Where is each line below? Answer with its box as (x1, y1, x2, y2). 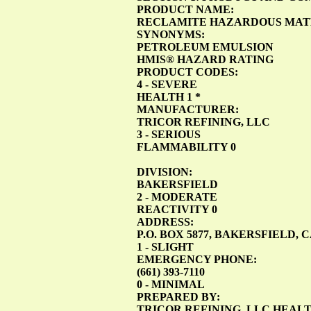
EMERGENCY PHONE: (137, 253, 257, 265)
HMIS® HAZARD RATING (137, 53, 274, 65)
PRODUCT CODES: (137, 65, 238, 78)
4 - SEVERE (137, 78, 197, 90)
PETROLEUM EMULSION (137, 40, 274, 53)
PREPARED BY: (137, 290, 220, 303)
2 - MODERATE (137, 190, 217, 203)
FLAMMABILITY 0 (137, 140, 236, 153)
